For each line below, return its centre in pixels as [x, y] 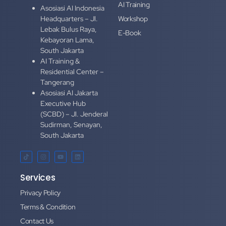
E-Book [130, 33]
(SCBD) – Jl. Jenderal [74, 114]
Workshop [133, 19]
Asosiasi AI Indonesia [72, 8]
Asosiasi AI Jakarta [69, 93]
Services [38, 177]
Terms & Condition [48, 207]
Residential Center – [72, 71]
